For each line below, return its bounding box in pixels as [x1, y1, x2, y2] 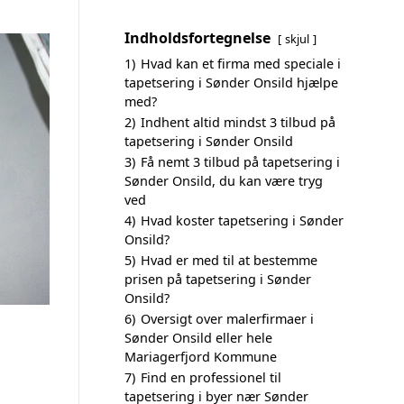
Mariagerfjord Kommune [124, 348, 277, 365]
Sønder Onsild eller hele [124, 329, 272, 346]
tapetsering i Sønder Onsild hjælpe [124, 74, 338, 91]
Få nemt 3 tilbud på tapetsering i [141, 153, 340, 170]
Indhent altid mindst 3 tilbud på [141, 114, 335, 131]
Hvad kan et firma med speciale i [141, 55, 341, 72]
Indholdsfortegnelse [124, 28, 271, 48]
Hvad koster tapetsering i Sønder [141, 212, 344, 229]
